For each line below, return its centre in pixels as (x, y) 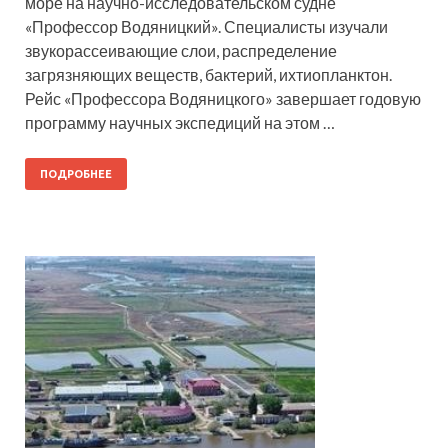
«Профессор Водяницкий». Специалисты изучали (206, 27)
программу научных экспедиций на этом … (180, 123)
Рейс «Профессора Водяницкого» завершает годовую (223, 99)
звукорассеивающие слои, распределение (181, 51)
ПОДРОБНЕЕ (76, 174)
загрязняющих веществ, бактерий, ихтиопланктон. (208, 75)
